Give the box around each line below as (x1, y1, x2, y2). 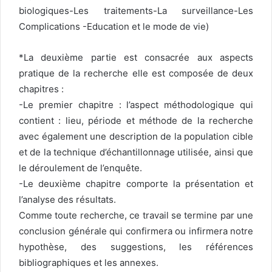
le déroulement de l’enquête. (19, 162, 142, 174)
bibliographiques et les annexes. (19, 257, 158, 269)
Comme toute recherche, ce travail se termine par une (19, 209, 253, 222)
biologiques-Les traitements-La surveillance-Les (19, 5, 253, 17)
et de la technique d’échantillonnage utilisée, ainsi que (19, 146, 253, 158)
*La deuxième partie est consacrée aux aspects (19, 52, 253, 64)
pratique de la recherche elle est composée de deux (19, 67, 253, 80)
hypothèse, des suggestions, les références (19, 241, 253, 253)
